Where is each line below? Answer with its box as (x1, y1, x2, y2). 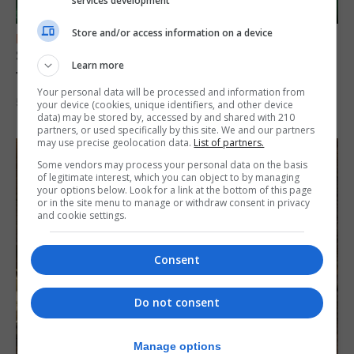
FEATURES (16, 31, 78, 47)
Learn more (72, 58, 125, 72)
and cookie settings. (37, 209, 127, 222)
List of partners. (194, 136, 265, 149)
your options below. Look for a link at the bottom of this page (37, 183, 313, 197)
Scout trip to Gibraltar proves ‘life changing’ (16, 46, 333, 66)
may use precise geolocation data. (37, 136, 194, 149)
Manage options (133, 339, 221, 352)
